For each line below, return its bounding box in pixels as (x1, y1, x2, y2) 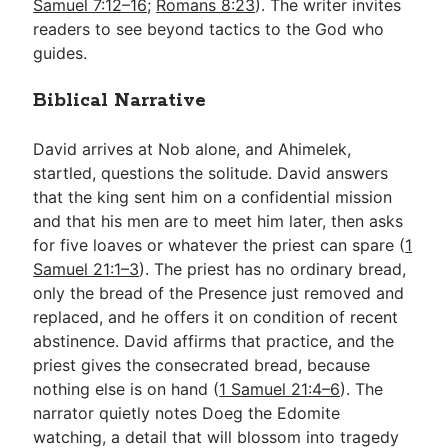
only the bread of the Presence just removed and (33, 282, 405, 303)
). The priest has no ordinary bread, (139, 258, 407, 279)
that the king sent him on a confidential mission (33, 186, 393, 207)
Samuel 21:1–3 (33, 258, 140, 279)
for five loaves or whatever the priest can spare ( (33, 234, 406, 255)
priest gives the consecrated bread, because (33, 354, 371, 375)
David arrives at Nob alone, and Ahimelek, (33, 138, 352, 159)
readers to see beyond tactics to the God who (33, 18, 385, 39)
